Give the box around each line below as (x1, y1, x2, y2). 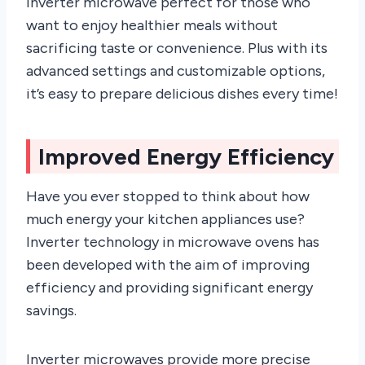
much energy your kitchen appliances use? (26, 209, 305, 228)
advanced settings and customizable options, (26, 61, 325, 80)
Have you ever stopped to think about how (26, 187, 310, 205)
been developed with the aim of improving (26, 255, 310, 274)
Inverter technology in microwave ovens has (26, 232, 319, 251)
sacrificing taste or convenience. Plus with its (26, 38, 328, 57)
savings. (26, 301, 77, 319)
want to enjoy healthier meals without (26, 15, 278, 34)
